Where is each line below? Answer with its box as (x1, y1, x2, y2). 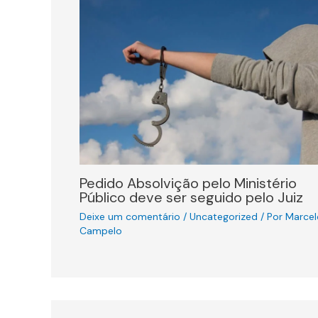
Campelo (79, 224, 122, 237)
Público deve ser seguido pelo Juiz (79, 187, 303, 207)
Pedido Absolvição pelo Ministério (79, 173, 297, 192)
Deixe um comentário (79, 209, 180, 223)
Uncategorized (190, 209, 258, 223)
